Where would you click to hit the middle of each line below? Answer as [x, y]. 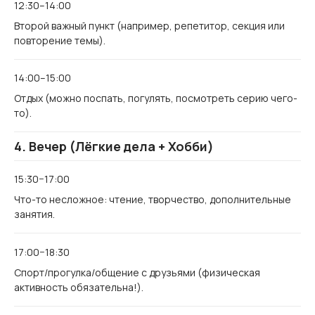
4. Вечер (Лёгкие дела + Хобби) [114, 146]
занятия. [34, 214]
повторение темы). [60, 40]
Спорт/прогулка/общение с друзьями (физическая [137, 272]
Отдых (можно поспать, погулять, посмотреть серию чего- [156, 98]
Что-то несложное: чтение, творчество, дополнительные [153, 199]
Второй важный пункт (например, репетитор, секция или [149, 25]
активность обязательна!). [79, 287]
